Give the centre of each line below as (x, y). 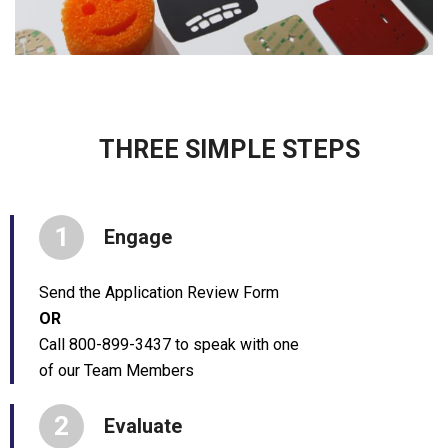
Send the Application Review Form (159, 292)
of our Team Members (116, 370)
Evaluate (143, 426)
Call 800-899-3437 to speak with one (169, 344)
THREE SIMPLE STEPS (229, 149)
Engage (138, 237)
